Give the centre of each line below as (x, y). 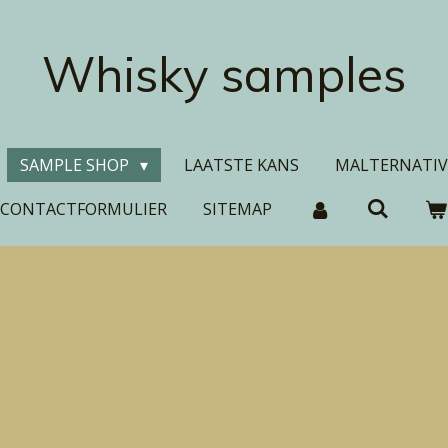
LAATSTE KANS (241, 165)
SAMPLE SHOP (77, 165)
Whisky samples (224, 74)
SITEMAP (238, 209)
